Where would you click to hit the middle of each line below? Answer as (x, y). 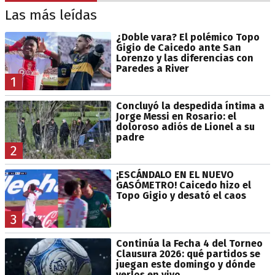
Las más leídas (51, 15)
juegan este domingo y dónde (185, 265)
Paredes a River (152, 68)
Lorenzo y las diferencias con (184, 58)
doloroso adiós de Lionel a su (185, 127)
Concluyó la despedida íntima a (190, 106)
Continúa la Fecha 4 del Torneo (189, 244)
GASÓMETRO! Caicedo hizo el (183, 185)
